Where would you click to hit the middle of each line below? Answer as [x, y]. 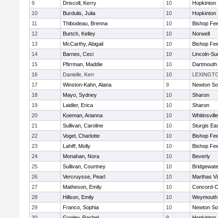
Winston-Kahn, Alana [87, 85]
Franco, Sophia [81, 207]
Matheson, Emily [82, 187]
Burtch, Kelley [79, 34]
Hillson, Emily [78, 197]
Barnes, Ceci [78, 54]
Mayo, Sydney [80, 95]
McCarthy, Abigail [83, 44]
